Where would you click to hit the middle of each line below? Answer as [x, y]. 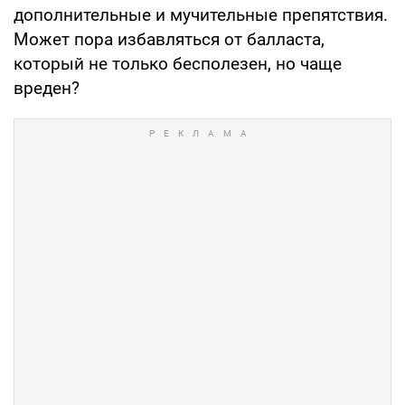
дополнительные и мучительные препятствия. [201, 14]
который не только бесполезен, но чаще [178, 63]
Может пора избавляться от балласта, [169, 39]
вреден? [47, 88]
